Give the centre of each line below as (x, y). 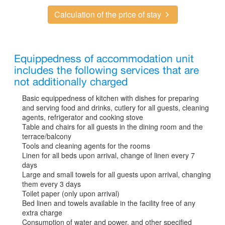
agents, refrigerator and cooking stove (83, 117)
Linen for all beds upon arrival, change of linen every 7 (108, 155)
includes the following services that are (106, 71)
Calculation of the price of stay (108, 14)
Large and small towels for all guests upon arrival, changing (117, 174)
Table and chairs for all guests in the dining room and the (113, 126)
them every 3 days (51, 184)
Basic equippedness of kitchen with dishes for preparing (110, 98)
